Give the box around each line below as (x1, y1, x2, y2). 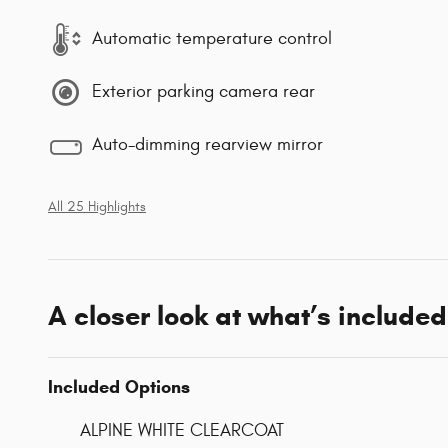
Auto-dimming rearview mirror (92, 134, 323, 156)
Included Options (48, 375, 190, 398)
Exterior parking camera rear (92, 81, 315, 103)
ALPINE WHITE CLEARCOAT (80, 419, 284, 441)
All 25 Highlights (48, 198, 146, 215)
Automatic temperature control (92, 28, 332, 50)
